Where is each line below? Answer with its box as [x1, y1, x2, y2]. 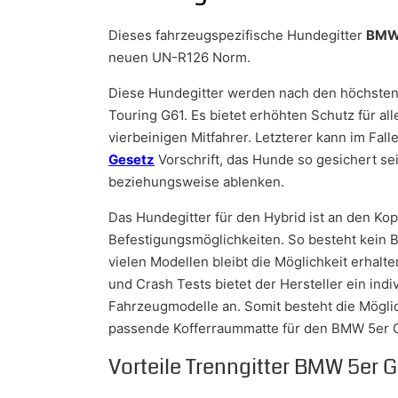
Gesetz [108, 150, 155, 168]
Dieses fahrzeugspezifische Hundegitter [108, 26, 366, 44]
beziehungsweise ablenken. [108, 172, 284, 190]
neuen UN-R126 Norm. [108, 48, 251, 66]
